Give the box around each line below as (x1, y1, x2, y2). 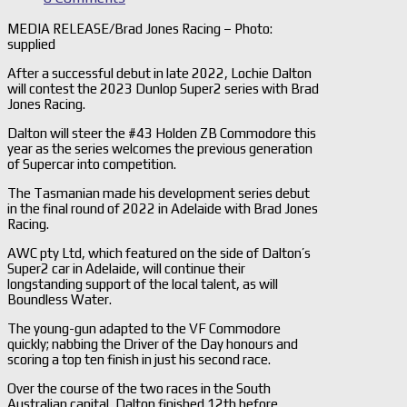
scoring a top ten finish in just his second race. (7, 351, 271, 367)
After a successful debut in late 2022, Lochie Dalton (7, 65, 312, 81)
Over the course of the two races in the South (7, 380, 271, 396)
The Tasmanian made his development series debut (7, 184, 310, 201)
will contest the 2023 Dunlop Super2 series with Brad (7, 80, 319, 96)
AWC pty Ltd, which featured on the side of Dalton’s (7, 244, 311, 261)
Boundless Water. (7, 291, 114, 307)
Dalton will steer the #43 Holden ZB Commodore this (7, 124, 316, 141)
